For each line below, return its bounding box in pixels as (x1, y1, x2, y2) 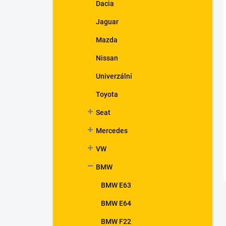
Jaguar (96, 18, 119, 26)
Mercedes (96, 127, 128, 135)
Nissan (96, 54, 118, 62)
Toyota (96, 90, 118, 98)
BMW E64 (101, 199, 131, 207)
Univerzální (96, 72, 132, 80)
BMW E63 (101, 181, 131, 189)
